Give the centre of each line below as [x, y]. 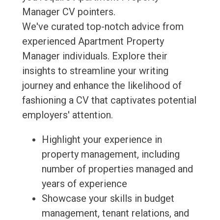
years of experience [84, 184]
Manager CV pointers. [69, 12]
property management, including [110, 154]
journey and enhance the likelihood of [102, 86]
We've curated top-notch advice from [103, 27]
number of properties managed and [117, 169]
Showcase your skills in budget [108, 199]
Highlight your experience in [102, 140]
